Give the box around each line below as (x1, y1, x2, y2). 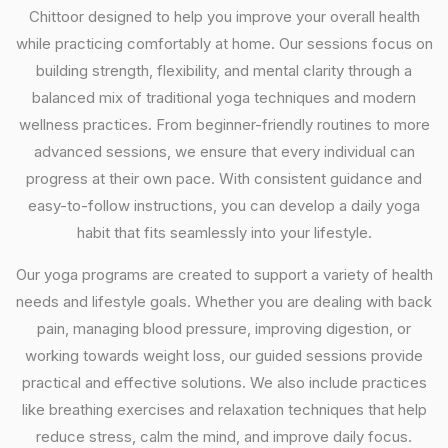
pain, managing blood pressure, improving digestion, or (37, 319, 411, 338)
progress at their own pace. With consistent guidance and (26, 169, 422, 188)
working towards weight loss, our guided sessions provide (25, 346, 423, 365)
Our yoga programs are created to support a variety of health (15, 265, 433, 284)
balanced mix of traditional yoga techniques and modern (32, 88, 416, 107)
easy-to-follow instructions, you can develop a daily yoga (28, 196, 420, 215)
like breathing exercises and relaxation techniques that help (21, 400, 427, 419)
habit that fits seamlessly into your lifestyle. (76, 223, 372, 242)
